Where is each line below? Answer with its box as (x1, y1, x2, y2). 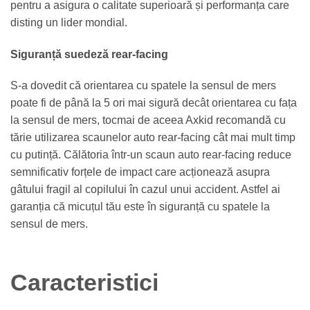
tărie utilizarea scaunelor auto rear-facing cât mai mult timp (10, 131, 295, 144)
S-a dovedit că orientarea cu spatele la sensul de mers (10, 80, 276, 92)
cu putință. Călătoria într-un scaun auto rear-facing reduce (10, 149, 291, 161)
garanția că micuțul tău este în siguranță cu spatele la (10, 201, 270, 213)
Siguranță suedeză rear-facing (10, 48, 168, 60)
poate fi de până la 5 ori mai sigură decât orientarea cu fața (10, 97, 297, 109)
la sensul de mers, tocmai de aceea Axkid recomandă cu (10, 114, 286, 127)
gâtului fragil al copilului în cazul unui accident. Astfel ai (10, 183, 280, 196)
